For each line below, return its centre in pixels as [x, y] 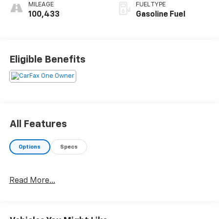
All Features [38, 124]
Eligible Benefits [47, 59]
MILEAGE [41, 5]
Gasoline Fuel [161, 15]
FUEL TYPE [151, 5]
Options [30, 147]
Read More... [32, 181]
